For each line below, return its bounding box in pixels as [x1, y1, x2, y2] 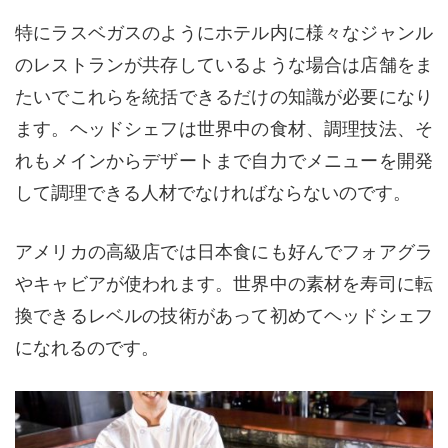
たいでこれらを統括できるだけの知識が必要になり [15, 87, 433, 108]
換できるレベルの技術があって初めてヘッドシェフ [15, 306, 433, 327]
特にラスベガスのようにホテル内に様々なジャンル [15, 23, 433, 44]
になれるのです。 [15, 338, 159, 359]
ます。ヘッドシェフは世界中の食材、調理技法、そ [15, 119, 433, 140]
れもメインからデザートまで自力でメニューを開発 [15, 151, 433, 172]
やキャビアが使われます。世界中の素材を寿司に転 [15, 274, 433, 295]
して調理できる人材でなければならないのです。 [15, 183, 411, 204]
